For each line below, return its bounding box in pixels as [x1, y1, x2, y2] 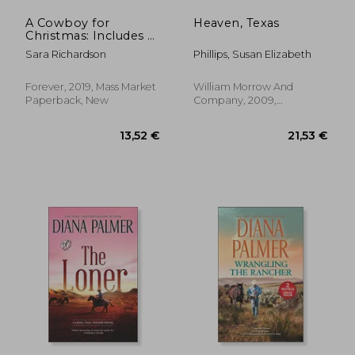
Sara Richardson [25, 48, 107, 60]
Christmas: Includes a [25, 28, 155, 43]
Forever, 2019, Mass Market [25, 80, 157, 93]
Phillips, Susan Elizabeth [193, 48, 312, 60]
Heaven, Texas [193, 15, 280, 30]
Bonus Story [25, 40, 101, 55]
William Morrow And [193, 80, 294, 93]
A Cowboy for [25, 15, 110, 30]
